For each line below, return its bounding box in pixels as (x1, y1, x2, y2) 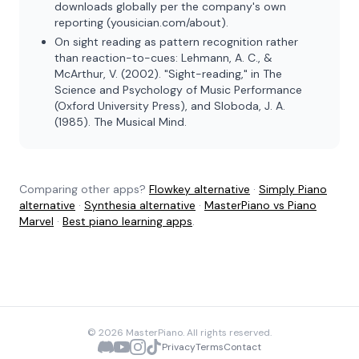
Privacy (162, 341, 196, 353)
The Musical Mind (94, 115, 184, 129)
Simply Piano (259, 182, 327, 196)
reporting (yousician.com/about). (54, 15, 228, 30)
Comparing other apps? (19, 182, 146, 196)
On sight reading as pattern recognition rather (54, 34, 298, 49)
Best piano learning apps (63, 214, 192, 228)
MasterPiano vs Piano (204, 198, 317, 212)
